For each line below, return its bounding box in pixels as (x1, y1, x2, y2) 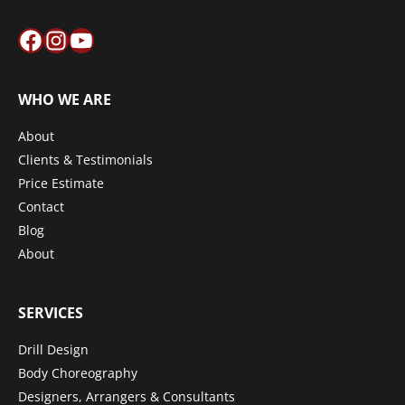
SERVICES (18, 302, 83, 323)
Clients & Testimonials (18, 151, 153, 169)
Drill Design (18, 340, 89, 358)
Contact (18, 198, 64, 216)
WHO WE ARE (18, 89, 111, 110)
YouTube (68, 30, 121, 48)
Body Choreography (18, 363, 137, 381)
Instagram (42, 30, 104, 48)
